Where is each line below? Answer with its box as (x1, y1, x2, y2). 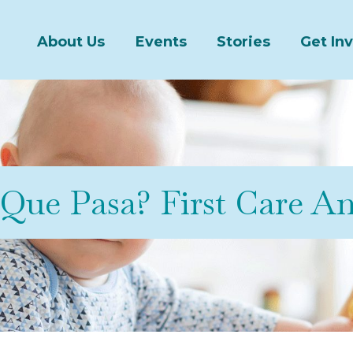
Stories (217, 33, 271, 51)
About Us (37, 33, 106, 51)
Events (135, 33, 187, 51)
